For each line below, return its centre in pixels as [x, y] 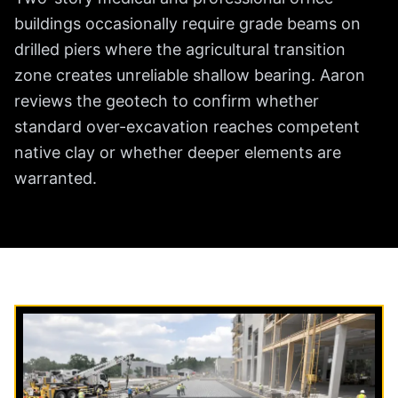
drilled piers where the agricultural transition [180, 50]
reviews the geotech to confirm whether [167, 101]
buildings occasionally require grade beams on [187, 24]
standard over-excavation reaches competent [187, 127]
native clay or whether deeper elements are [178, 153]
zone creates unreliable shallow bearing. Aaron [190, 76]
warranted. [56, 179]
